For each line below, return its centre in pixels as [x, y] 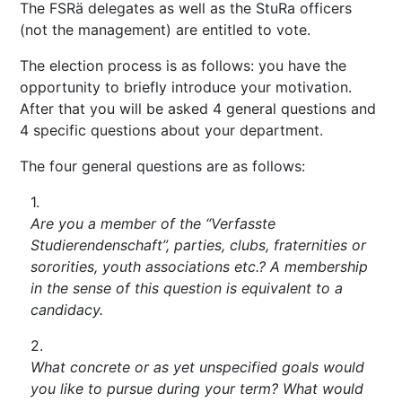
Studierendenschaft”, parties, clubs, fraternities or [199, 245]
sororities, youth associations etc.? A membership [200, 267]
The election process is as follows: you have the [184, 66]
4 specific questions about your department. [172, 131]
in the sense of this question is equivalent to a [187, 288]
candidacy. [67, 310]
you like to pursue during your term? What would [197, 389]
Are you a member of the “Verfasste [153, 224]
